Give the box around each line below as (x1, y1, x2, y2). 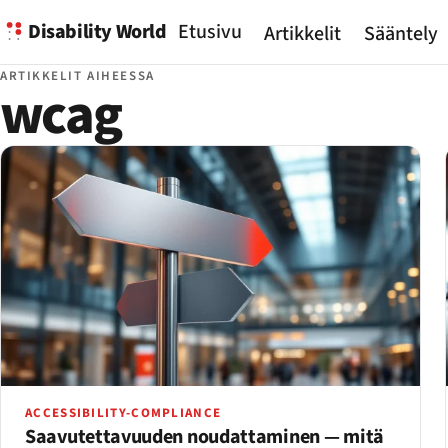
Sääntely (363, 20, 438, 49)
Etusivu (177, 18, 242, 46)
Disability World (28, 17, 167, 46)
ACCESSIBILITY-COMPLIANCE (25, 403, 222, 422)
